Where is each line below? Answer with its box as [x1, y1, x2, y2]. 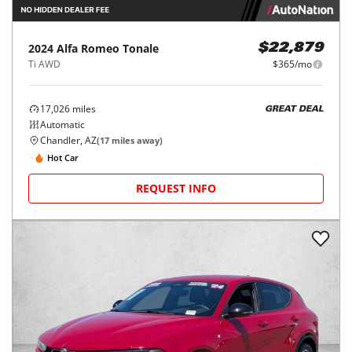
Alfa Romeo [57, 41, 119, 56]
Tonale [123, 41, 159, 56]
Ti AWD [28, 57, 60, 71]
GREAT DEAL [265, 104, 324, 114]
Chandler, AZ [40, 134, 97, 147]
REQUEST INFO [136, 181, 216, 196]
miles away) [109, 134, 163, 146]
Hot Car [47, 151, 79, 163]
